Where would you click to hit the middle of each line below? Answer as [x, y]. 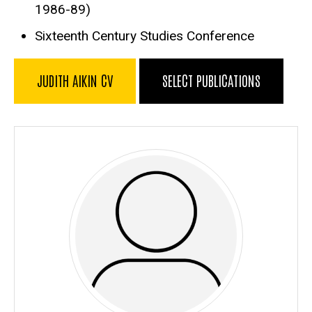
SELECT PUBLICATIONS [211, 80]
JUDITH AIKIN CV [75, 80]
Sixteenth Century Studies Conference [145, 36]
